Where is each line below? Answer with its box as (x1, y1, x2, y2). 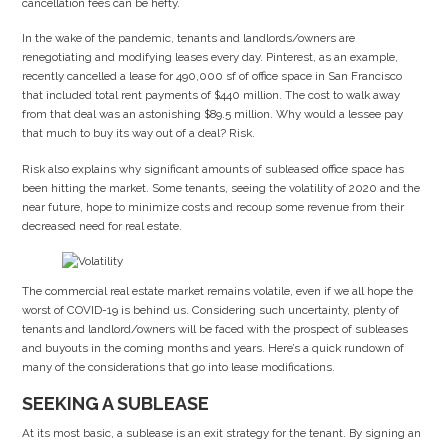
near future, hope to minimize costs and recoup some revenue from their (22, 199, 405, 214)
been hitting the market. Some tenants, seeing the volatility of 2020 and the (22, 180, 421, 195)
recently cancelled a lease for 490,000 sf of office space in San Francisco (22, 69, 403, 84)
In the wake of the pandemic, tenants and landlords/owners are (22, 31, 356, 46)
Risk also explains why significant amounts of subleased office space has (22, 161, 405, 176)
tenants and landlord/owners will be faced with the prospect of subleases (22, 321, 409, 336)
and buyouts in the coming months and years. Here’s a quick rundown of (22, 340, 405, 355)
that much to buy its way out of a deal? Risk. (22, 126, 256, 141)
